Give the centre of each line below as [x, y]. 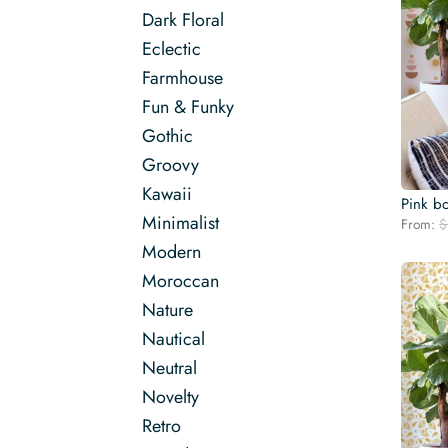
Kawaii [167, 194]
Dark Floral [183, 20]
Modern [171, 252]
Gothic [167, 136]
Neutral [169, 368]
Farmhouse [182, 78]
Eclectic [171, 49]
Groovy [170, 165]
